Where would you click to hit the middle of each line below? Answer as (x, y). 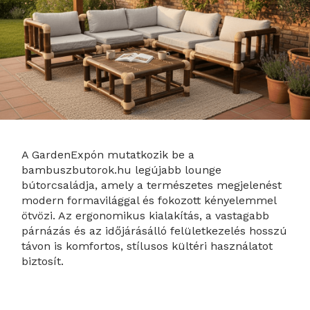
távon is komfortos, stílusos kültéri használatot (147, 246)
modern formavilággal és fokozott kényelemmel (149, 201)
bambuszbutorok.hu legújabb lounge (122, 170)
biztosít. (43, 262)
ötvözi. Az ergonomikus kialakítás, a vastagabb (146, 216)
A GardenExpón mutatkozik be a (108, 155)
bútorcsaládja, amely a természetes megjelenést (152, 185)
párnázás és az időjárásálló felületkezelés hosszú (155, 231)
